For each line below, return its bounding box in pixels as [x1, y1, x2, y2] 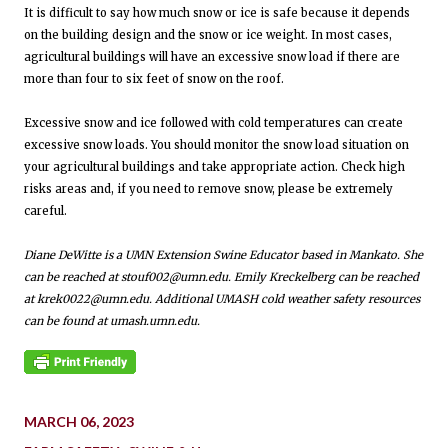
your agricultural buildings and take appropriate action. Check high [24, 159, 405, 174]
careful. [24, 203, 67, 218]
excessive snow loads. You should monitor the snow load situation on [24, 137, 409, 152]
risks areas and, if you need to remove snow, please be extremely [24, 181, 393, 196]
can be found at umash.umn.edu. [24, 313, 200, 328]
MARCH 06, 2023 [24, 412, 134, 430]
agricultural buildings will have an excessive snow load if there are [24, 49, 400, 64]
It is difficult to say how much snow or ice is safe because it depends [24, 5, 410, 20]
